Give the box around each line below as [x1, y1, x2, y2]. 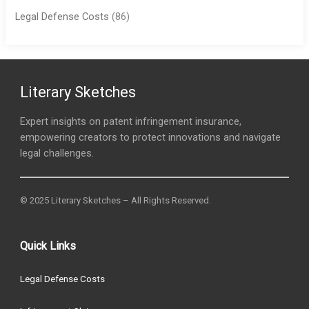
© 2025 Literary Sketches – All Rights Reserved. [20, 195, 212, 206]
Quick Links [20, 239, 77, 252]
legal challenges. [20, 147, 94, 160]
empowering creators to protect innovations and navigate [20, 131, 281, 144]
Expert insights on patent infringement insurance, [20, 115, 242, 128]
